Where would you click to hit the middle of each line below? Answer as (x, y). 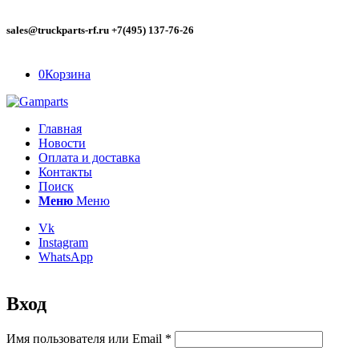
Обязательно (205, 337)
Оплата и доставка (89, 158)
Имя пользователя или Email (86, 339)
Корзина (68, 75)
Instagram (63, 243)
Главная (60, 129)
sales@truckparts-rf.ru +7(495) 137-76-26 (100, 30)
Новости (62, 143)
